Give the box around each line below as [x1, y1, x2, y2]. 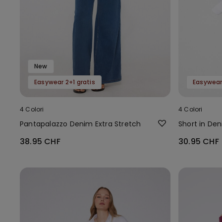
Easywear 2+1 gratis [34, 77, 95, 86]
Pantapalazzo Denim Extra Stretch [20, 118, 141, 129]
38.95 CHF [20, 135, 60, 147]
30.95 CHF [178, 135, 219, 147]
